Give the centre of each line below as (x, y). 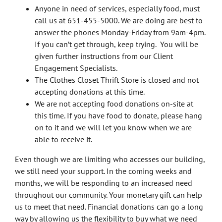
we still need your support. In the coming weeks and (103, 171)
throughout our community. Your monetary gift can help (109, 195)
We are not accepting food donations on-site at (114, 104)
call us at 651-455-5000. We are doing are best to (119, 21)
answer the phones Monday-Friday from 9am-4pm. (121, 32)
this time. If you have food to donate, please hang (118, 116)
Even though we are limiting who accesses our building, (110, 159)
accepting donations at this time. (90, 92)
